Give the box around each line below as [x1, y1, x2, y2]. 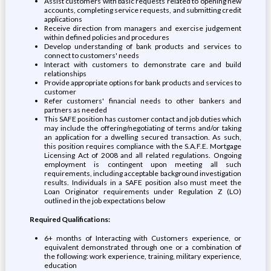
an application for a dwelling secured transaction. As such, [44, 132, 242, 142]
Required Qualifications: [29, 215, 110, 224]
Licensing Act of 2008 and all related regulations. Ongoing [44, 151, 242, 160]
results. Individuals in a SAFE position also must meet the [44, 178, 242, 187]
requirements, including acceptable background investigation [44, 169, 242, 178]
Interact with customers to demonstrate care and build [44, 60, 242, 69]
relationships [44, 69, 87, 78]
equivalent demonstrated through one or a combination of [44, 243, 242, 252]
